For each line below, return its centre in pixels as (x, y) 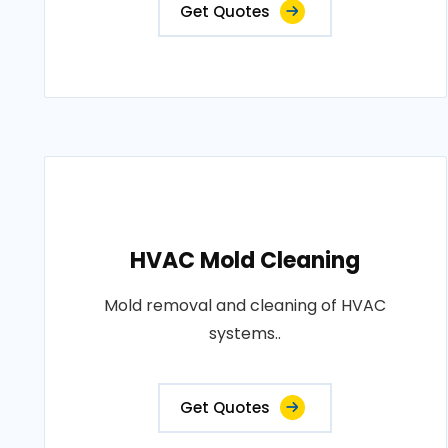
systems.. (245, 334)
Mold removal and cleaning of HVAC (245, 306)
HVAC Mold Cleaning (245, 261)
